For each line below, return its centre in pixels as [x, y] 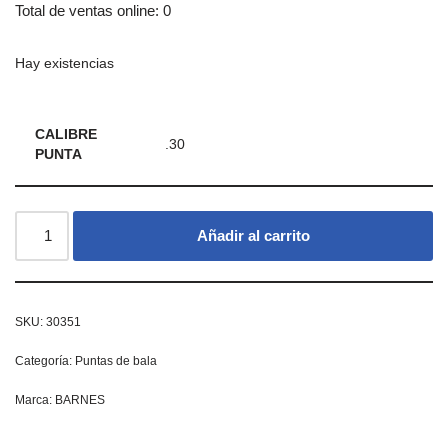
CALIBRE [66, 134]
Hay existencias [64, 63]
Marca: [35, 399]
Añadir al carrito [253, 235]
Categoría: [45, 360]
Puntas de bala [116, 360]
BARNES [80, 399]
